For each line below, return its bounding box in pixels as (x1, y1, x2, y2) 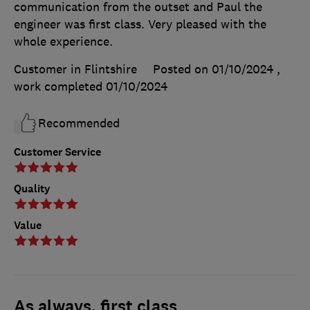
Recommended (38, 115, 120, 131)
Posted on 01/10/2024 (153, 61, 273, 77)
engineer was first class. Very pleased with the (14, 16, 266, 32)
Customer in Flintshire (14, 61, 137, 77)
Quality (14, 181, 51, 196)
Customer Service (14, 144, 101, 159)
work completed (14, 78, 106, 94)
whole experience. (14, 33, 113, 49)
